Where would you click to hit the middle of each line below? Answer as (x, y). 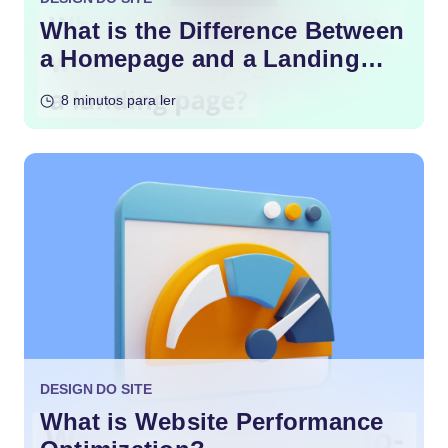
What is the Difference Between (222, 30)
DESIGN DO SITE (96, 388)
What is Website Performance (212, 421)
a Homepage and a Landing (200, 58)
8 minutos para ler (118, 99)
